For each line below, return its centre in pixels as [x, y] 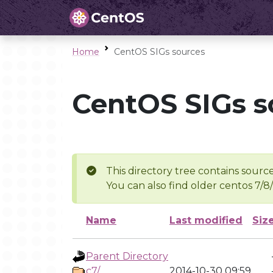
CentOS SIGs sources [159, 52]
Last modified [206, 220]
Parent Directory [127, 256]
